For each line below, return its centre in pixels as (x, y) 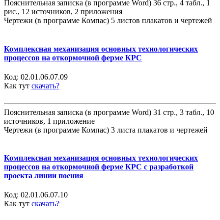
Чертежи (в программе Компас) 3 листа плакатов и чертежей (106, 130)
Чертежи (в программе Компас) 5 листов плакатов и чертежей (108, 21)
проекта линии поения (44, 176)
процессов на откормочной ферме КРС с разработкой (99, 167)
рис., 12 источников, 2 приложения (63, 12)
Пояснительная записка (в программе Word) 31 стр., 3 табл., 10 (109, 112)
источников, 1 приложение (49, 121)
